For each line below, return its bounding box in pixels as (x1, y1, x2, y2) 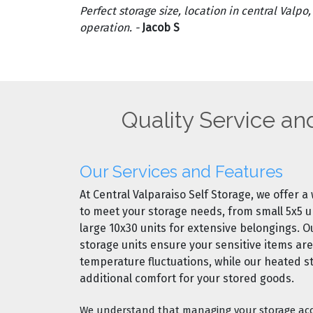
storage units (80, 238, 147, 252)
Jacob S (142, 20, 180, 34)
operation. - (80, 20, 142, 34)
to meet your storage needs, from (80, 204, 256, 218)
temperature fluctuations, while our (80, 254, 264, 268)
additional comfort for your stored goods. (80, 271, 294, 285)
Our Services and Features (80, 161, 283, 182)
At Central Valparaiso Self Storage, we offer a (80, 187, 311, 201)
